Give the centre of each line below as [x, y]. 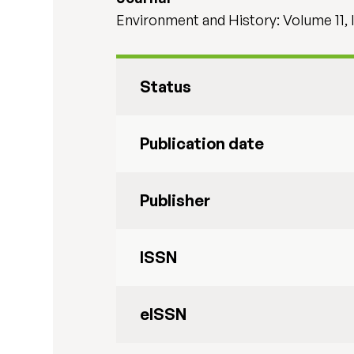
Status [166, 87]
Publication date [202, 143]
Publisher [175, 200]
